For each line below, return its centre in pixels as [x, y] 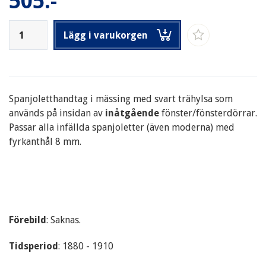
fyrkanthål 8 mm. [45, 142]
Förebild [28, 220]
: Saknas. [64, 220]
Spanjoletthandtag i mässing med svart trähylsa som [121, 99]
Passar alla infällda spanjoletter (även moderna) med [122, 127]
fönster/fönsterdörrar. [209, 113]
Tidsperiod [34, 246]
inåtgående [133, 113]
